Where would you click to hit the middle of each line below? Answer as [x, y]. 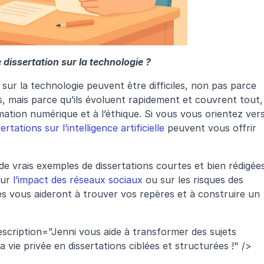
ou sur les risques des [193, 180]
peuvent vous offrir [210, 128]
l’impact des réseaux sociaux [78, 180]
